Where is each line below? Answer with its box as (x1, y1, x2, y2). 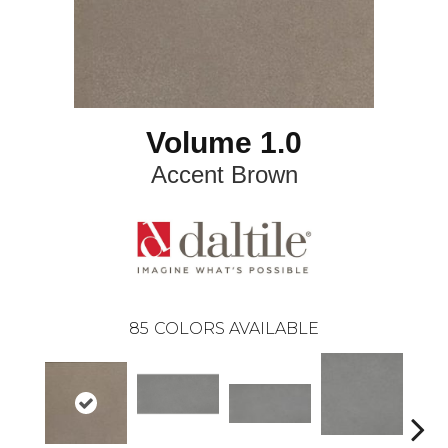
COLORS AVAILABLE (154, 319, 319, 339)
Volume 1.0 (146, 126, 302, 160)
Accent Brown (150, 161, 298, 189)
